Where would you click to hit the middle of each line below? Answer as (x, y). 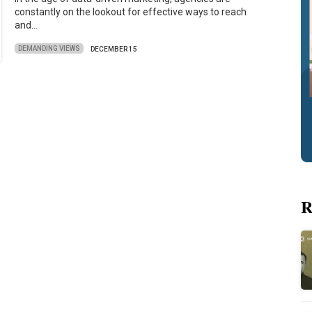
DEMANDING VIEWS (49, 49)
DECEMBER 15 (114, 49)
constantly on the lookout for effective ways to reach (131, 12)
